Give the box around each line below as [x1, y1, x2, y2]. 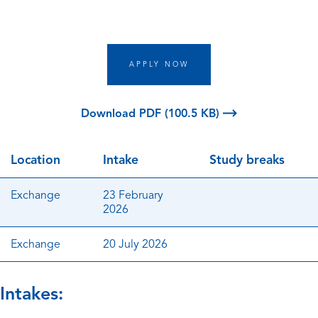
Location [11, 152, 60, 168]
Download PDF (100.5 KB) [81, 106, 223, 121]
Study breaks [209, 152, 285, 168]
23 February [103, 188, 163, 202]
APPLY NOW [129, 60, 189, 69]
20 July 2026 [103, 237, 168, 251]
